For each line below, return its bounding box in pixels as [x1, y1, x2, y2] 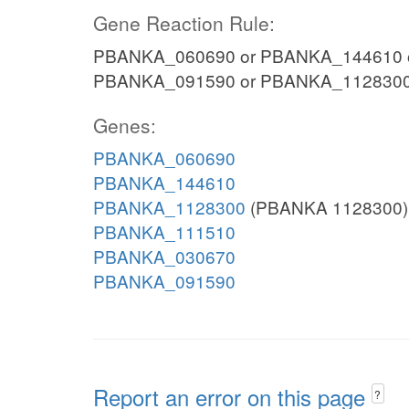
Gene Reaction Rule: [93, 9, 275, 37]
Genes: [93, 111, 156, 139]
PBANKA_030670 [93, 244, 236, 268]
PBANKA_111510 [93, 219, 236, 244]
